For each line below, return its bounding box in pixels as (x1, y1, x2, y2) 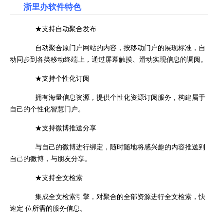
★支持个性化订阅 (23, 73, 90, 83)
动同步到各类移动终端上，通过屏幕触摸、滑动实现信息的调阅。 (10, 54, 207, 64)
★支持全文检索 (23, 172, 83, 182)
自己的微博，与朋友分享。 (10, 153, 91, 163)
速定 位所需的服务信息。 (10, 202, 87, 213)
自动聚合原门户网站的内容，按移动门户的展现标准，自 (23, 42, 205, 52)
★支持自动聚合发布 (23, 23, 96, 33)
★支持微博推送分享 (23, 122, 96, 132)
